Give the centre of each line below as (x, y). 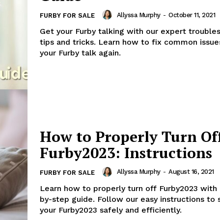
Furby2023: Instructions (126, 152)
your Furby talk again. (80, 53)
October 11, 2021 (192, 15)
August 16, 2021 (191, 172)
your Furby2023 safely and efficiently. (111, 210)
